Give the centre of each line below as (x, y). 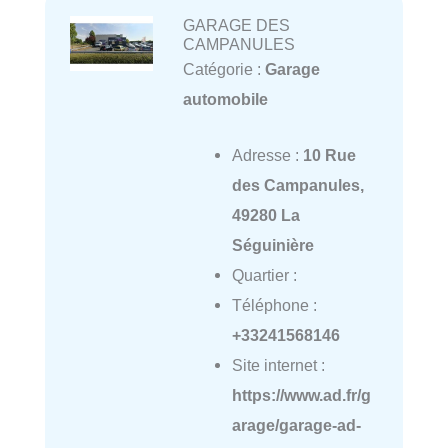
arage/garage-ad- (296, 425)
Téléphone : (274, 305)
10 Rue (329, 155)
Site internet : (278, 365)
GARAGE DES (236, 24)
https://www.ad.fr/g (301, 395)
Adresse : (267, 155)
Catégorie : (223, 68)
